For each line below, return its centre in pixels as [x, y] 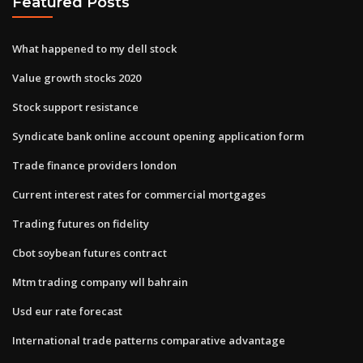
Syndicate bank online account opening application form [158, 136]
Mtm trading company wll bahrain [100, 282]
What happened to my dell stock [94, 48]
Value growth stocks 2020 [77, 77]
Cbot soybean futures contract [90, 252]
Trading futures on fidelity [81, 223]
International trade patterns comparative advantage [149, 340]
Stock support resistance [75, 107]
